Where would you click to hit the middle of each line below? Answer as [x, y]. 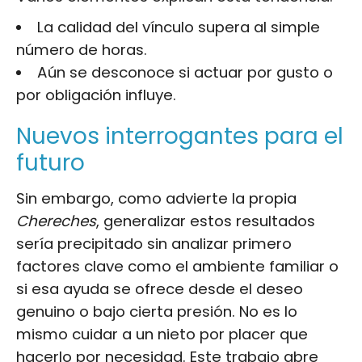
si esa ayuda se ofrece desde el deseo [160, 288]
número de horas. [82, 49]
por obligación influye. [96, 95]
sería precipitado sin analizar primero [154, 243]
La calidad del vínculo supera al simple [178, 27]
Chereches [56, 221]
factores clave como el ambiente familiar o [177, 266]
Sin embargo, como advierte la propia [156, 198]
